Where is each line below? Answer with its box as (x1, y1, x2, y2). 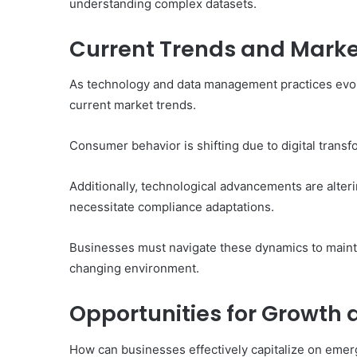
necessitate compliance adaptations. (69, 199, 274, 215)
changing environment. (69, 261, 199, 277)
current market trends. (69, 97, 196, 113)
